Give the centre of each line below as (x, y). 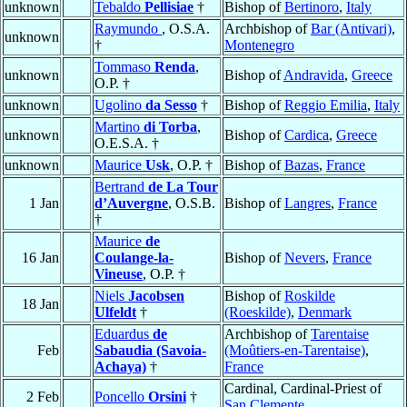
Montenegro (259, 45)
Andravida (314, 75)
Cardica (307, 135)
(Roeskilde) (258, 313)
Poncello (121, 397)
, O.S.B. (192, 203)
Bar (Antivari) (351, 29)
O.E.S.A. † (127, 144)
